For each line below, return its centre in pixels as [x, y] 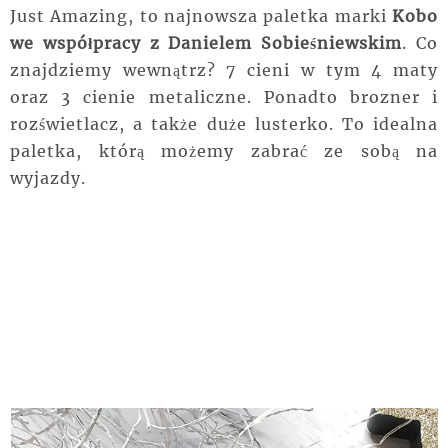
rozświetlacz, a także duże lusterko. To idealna [224, 124]
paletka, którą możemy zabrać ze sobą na [224, 151]
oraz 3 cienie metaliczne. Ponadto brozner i [224, 97]
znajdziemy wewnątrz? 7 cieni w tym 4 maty [224, 70]
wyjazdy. [50, 178]
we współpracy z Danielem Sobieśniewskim [206, 43]
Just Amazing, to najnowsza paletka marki [201, 16]
